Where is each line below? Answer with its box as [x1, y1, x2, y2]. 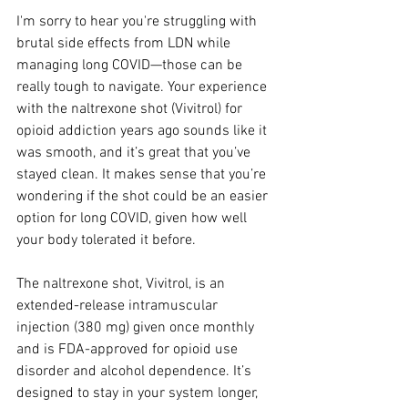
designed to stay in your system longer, [16, 384, 261, 403]
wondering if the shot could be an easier [16, 188, 271, 206]
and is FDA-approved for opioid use [16, 341, 241, 359]
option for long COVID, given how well [16, 209, 250, 228]
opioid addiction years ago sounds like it [16, 122, 270, 140]
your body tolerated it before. [16, 231, 196, 250]
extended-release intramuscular [16, 297, 221, 315]
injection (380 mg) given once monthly [16, 319, 258, 337]
